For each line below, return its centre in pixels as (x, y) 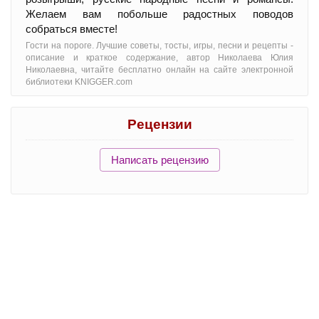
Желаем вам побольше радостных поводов (159, 14)
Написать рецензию (159, 159)
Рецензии (159, 124)
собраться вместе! (72, 28)
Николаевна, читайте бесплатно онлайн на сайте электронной (159, 69)
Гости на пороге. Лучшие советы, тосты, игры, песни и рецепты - (159, 45)
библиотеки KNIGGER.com (79, 82)
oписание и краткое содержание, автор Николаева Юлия (159, 57)
